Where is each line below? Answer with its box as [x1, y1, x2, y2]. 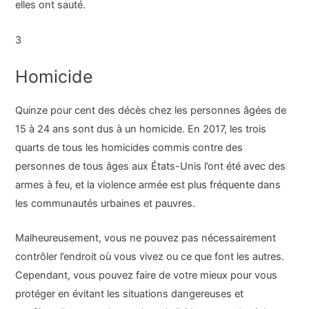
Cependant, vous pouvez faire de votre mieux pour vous [15, 269, 278, 282]
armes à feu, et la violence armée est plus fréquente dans [15, 178, 281, 191]
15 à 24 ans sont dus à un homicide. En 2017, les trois [15, 122, 267, 135]
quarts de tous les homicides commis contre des [15, 141, 243, 154]
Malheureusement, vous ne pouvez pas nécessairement [15, 232, 277, 245]
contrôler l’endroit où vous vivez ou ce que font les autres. [15, 250, 285, 263]
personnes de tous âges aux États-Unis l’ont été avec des [15, 159, 286, 172]
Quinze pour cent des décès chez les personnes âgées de [15, 103, 287, 117]
